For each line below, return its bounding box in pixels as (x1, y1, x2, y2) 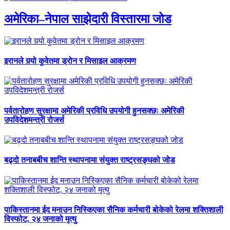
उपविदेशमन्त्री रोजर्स (4, 115, 64, 124)
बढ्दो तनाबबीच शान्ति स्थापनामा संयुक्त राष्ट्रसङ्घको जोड (4, 156, 175, 165)
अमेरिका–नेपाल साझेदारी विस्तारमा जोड (4, 12, 171, 26)
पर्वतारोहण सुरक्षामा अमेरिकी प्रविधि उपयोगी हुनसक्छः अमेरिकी (4, 106, 184, 115)
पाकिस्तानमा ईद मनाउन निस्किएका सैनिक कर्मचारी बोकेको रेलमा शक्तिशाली (4, 205, 223, 214)
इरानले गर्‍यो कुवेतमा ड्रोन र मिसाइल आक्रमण (4, 56, 136, 66)
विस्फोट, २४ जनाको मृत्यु (4, 214, 76, 223)
